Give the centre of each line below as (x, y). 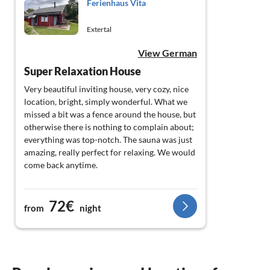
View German (167, 52)
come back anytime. (61, 165)
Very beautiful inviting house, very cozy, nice (106, 89)
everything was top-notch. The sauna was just (108, 139)
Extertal (99, 29)
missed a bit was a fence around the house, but (110, 114)
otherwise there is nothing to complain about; (109, 127)
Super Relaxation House (83, 71)
